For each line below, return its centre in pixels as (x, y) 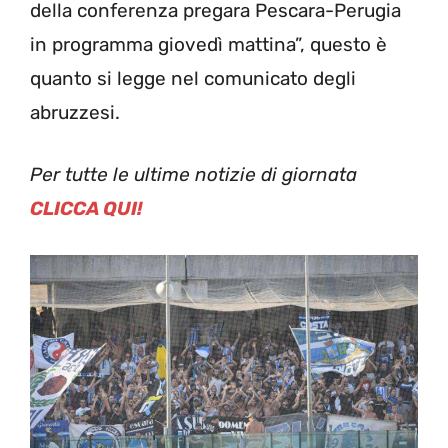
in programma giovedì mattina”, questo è (208, 44)
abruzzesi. (75, 112)
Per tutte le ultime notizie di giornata (193, 175)
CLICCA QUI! (86, 209)
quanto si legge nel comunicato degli (193, 78)
